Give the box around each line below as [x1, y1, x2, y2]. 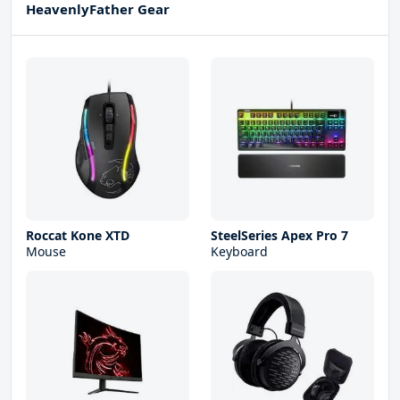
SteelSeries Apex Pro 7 [211, 227, 348, 245]
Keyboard [211, 243, 268, 261]
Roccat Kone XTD [26, 227, 129, 245]
